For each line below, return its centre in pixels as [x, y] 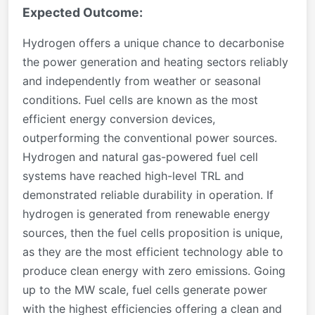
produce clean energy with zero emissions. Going [154, 270]
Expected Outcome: [83, 12]
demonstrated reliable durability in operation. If [148, 194]
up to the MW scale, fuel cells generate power [145, 289]
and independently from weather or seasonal [142, 81]
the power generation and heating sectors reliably [155, 62]
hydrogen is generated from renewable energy [146, 213]
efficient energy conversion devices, [119, 118]
